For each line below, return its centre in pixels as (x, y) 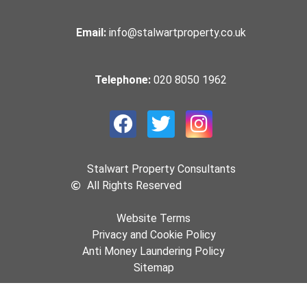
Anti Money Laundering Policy (153, 251)
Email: (92, 32)
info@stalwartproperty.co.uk (177, 32)
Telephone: (124, 80)
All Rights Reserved (134, 186)
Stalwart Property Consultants (161, 169)
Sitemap (153, 268)
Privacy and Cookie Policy (153, 235)
